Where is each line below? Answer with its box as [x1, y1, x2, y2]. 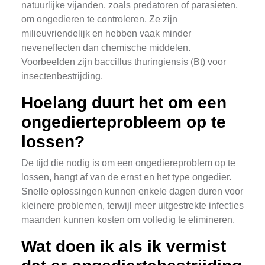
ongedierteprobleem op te [21, 113, 226, 131]
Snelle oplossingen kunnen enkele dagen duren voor [21, 186, 243, 196]
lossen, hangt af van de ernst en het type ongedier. [21, 172, 231, 182]
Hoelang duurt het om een [21, 93, 227, 112]
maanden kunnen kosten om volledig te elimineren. [21, 215, 235, 225]
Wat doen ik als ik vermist [21, 237, 226, 256]
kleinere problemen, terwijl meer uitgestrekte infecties [21, 201, 244, 211]
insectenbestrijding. [21, 71, 103, 81]
